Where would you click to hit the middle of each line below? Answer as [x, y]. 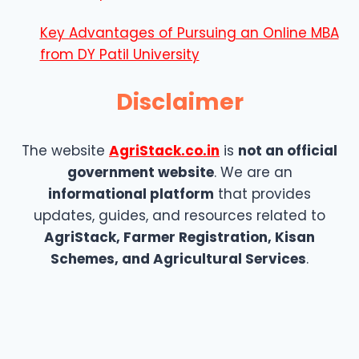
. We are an [253, 172]
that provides [262, 194]
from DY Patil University [119, 54]
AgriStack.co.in [164, 150]
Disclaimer [179, 103]
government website [140, 172]
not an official [288, 150]
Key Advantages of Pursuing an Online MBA [189, 32]
